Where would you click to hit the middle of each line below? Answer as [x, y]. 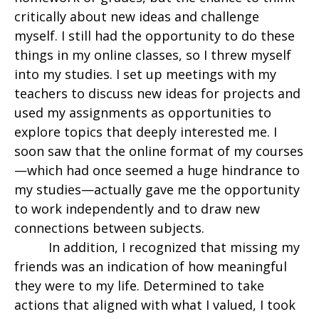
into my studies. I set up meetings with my [145, 74]
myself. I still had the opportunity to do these [155, 36]
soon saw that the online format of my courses [159, 151]
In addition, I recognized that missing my [174, 247]
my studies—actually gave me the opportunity [157, 190]
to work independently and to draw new [137, 209]
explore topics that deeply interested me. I [146, 132]
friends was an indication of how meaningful [151, 267]
